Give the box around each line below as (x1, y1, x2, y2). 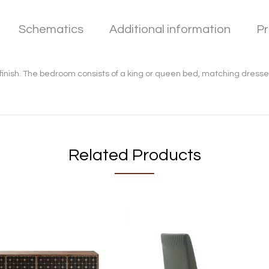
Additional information (109, 23, 231, 35)
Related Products (68, 146, 201, 164)
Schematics (19, 23, 83, 35)
